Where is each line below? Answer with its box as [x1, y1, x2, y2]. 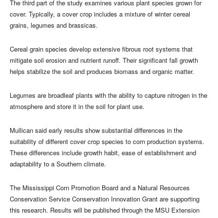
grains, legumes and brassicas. [10, 20, 98, 30]
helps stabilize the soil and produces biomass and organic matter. [10, 66, 194, 76]
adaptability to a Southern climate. [10, 159, 106, 168]
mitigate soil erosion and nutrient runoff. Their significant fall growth [10, 55, 198, 65]
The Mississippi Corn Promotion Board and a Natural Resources [10, 182, 190, 192]
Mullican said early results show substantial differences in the [10, 125, 182, 135]
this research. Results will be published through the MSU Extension [10, 205, 200, 215]
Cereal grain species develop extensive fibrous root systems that [10, 44, 193, 54]
